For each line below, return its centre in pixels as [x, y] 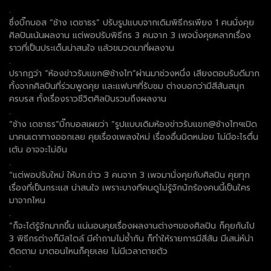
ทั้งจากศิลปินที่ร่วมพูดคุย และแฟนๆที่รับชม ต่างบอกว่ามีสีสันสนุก [127, 86]
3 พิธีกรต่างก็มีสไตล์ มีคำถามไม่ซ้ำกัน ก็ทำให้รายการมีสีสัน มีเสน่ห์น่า [131, 238]
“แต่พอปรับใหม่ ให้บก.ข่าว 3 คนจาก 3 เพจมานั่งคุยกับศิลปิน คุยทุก [129, 175]
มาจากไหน [27, 200]
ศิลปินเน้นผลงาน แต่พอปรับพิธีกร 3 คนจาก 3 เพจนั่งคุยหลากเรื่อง [130, 35]
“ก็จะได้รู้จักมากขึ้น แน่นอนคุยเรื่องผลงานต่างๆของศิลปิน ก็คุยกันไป [132, 226]
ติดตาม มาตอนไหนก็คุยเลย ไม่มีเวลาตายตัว [88, 251]
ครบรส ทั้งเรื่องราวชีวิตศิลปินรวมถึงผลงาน [88, 99]
